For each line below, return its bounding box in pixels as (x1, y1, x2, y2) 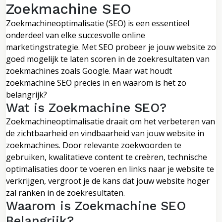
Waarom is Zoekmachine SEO (6, 198, 186, 213)
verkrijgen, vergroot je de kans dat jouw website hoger (6, 175, 210, 186)
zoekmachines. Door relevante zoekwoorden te (6, 139, 181, 151)
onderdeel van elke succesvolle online (6, 29, 145, 41)
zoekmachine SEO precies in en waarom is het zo (6, 77, 186, 88)
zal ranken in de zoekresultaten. (6, 187, 125, 198)
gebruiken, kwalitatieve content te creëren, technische (6, 151, 207, 163)
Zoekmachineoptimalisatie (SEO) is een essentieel (6, 17, 189, 29)
